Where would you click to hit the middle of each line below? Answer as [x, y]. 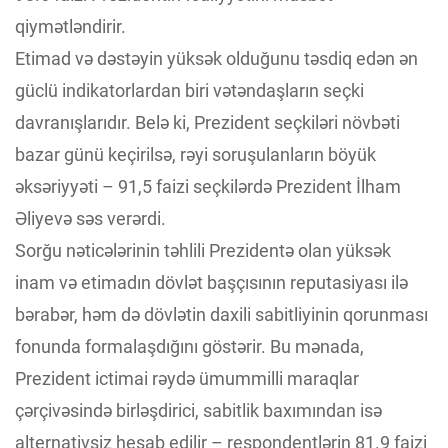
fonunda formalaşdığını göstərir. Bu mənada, [189, 347]
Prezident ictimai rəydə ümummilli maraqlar [187, 379]
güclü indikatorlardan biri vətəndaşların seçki [189, 91]
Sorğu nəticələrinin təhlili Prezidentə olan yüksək [203, 251]
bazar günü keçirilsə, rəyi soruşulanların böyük [195, 155]
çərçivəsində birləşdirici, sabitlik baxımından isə [198, 411]
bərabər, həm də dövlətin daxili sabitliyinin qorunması [221, 315]
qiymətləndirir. [70, 27]
